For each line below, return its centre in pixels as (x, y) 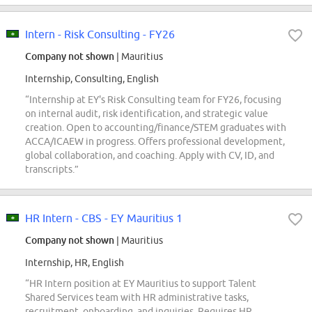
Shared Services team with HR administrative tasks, (137, 298)
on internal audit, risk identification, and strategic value (147, 114)
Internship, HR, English (75, 263)
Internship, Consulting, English (92, 79)
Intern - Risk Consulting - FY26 (100, 34)
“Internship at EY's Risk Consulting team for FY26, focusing (153, 100)
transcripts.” (52, 170)
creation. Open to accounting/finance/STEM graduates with (156, 128)
